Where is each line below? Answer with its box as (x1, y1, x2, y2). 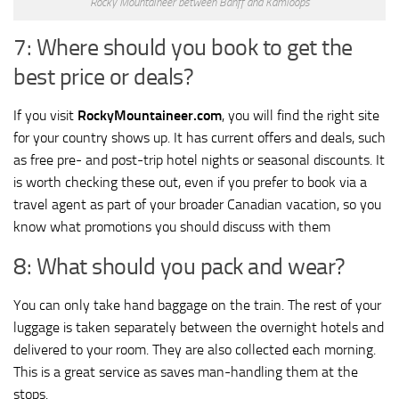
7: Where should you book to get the (13, 34, 353, 62)
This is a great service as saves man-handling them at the (13, 363, 358, 381)
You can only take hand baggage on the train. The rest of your (13, 297, 381, 314)
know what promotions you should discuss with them (13, 218, 330, 236)
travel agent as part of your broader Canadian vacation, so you (13, 196, 381, 214)
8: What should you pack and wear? (13, 253, 346, 281)
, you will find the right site (222, 107, 379, 125)
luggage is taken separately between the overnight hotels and (13, 319, 384, 337)
